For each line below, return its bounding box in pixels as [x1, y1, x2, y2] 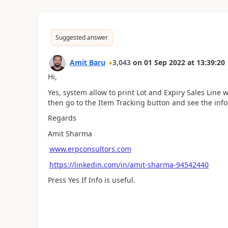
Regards [47, 113, 76, 123]
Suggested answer [55, 33, 108, 42]
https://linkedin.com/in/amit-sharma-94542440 [49, 159, 209, 169]
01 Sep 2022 [144, 58, 185, 67]
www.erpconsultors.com [49, 144, 131, 154]
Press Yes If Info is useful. [47, 175, 135, 185]
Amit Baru [69, 58, 105, 67]
